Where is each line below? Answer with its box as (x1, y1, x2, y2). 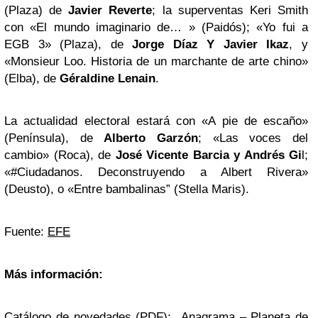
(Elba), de (4, 71, 60, 85)
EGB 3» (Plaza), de (4, 37, 133, 51)
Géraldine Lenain (60, 71, 155, 85)
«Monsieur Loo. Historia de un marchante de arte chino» (4, 54, 308, 68)
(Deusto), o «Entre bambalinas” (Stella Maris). (4, 182, 249, 196)
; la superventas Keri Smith (152, 3, 309, 17)
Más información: (4, 267, 103, 281)
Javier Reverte (68, 3, 153, 17)
